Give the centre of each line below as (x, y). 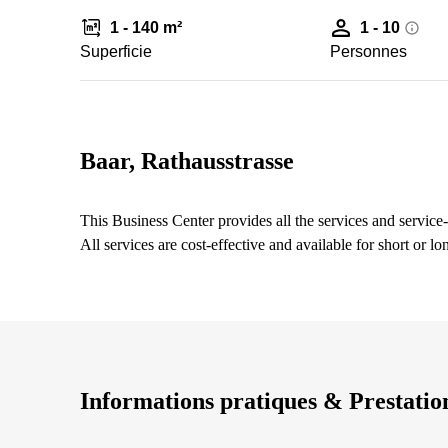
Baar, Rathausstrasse (187, 161)
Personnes (369, 51)
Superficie (116, 51)
